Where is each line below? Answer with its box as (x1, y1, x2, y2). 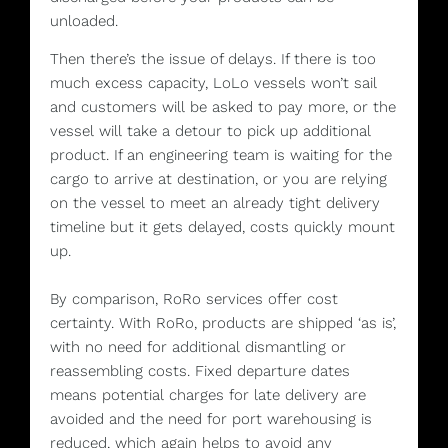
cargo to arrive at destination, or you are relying (50, 170, 387, 189)
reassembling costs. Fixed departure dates (50, 362, 350, 381)
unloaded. (50, 11, 118, 30)
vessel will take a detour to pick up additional (50, 122, 371, 141)
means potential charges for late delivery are (50, 386, 366, 405)
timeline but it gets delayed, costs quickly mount (50, 218, 395, 237)
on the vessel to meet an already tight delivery (50, 194, 380, 213)
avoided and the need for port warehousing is (50, 410, 372, 429)
